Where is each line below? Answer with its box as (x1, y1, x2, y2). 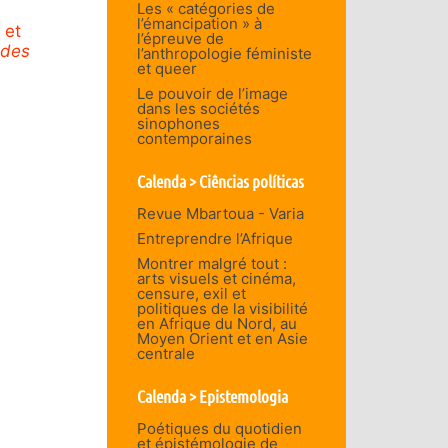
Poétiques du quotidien (136, 418, 302, 438)
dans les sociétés (136, 98, 260, 118)
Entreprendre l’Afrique (136, 228, 293, 248)
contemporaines (136, 128, 252, 148)
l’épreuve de (136, 28, 224, 48)
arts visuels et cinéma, (136, 268, 296, 288)
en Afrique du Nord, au (136, 313, 297, 333)
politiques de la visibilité (136, 298, 308, 318)
